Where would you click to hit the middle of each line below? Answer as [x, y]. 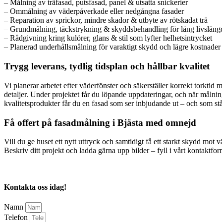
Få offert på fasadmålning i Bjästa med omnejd [100, 122]
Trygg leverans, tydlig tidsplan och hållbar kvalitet [107, 66]
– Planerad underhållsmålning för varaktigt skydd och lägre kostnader [112, 47]
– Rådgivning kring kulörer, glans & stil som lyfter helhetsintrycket [108, 38]
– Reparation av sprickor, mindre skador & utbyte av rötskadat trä [106, 20]
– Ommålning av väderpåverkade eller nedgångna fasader [94, 11]
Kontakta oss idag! [35, 187]
